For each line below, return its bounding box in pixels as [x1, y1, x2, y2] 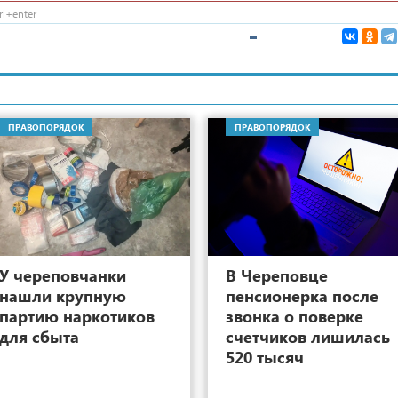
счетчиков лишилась [226, 324, 390, 347]
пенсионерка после [226, 283, 378, 306]
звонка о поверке [226, 304, 363, 327]
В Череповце [226, 263, 328, 286]
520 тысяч [226, 345, 304, 368]
